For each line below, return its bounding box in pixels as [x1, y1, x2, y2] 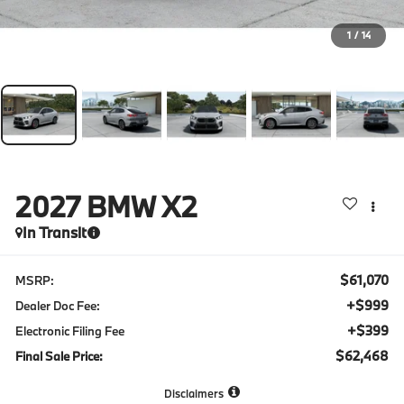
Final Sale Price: [15, 347, 104, 364]
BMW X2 [87, 188, 198, 225]
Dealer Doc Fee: [15, 297, 101, 314]
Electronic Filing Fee [15, 322, 125, 339]
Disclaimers [164, 385, 224, 400]
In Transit [23, 222, 87, 242]
